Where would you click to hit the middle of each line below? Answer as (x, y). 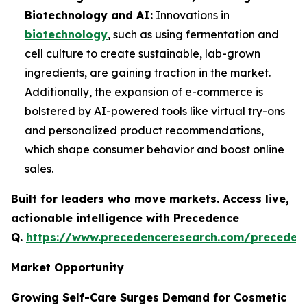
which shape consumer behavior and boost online (155, 150)
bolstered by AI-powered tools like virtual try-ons (155, 111)
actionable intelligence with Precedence (125, 218)
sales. (40, 169)
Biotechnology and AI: (89, 15)
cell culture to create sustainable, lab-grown (143, 54)
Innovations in (191, 15)
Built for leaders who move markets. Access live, (150, 199)
